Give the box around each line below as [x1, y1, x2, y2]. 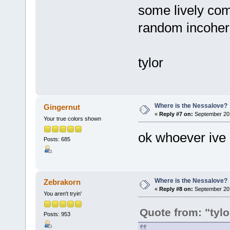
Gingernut [44, 102, 81, 111]
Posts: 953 [43, 211, 70, 218]
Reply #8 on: [159, 185, 193, 192]
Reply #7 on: [159, 110, 193, 117]
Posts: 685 [43, 136, 70, 142]
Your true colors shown [43, 115, 101, 122]
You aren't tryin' [43, 190, 82, 197]
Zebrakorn [44, 177, 81, 186]
